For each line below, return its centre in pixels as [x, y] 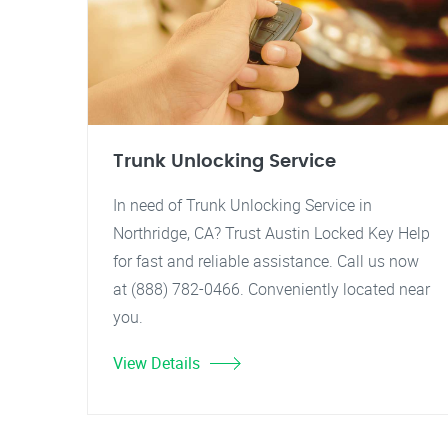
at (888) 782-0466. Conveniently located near [271, 289]
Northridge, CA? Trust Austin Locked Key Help [271, 233]
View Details [156, 363]
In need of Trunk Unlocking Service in [242, 205]
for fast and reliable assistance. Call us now [266, 261]
